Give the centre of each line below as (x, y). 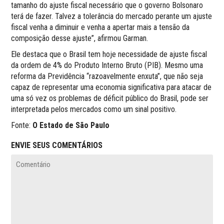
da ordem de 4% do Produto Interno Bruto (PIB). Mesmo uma (107, 65)
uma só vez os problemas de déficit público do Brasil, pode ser (110, 98)
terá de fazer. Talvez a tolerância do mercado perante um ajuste (112, 16)
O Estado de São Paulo (71, 125)
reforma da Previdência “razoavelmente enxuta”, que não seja (107, 76)
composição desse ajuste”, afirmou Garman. (80, 38)
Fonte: (22, 125)
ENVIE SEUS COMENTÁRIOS (57, 145)
